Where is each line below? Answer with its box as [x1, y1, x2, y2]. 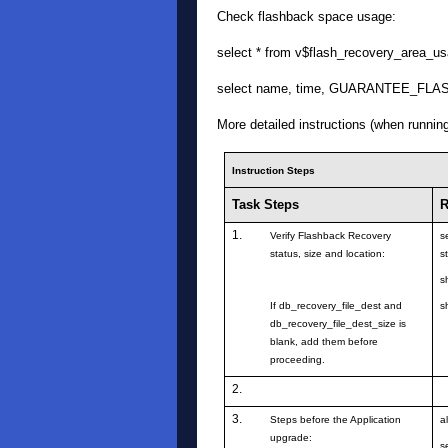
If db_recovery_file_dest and [270, 299, 403, 311]
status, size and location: [270, 247, 386, 259]
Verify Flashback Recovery [270, 229, 392, 241]
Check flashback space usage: [217, 9, 396, 24]
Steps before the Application [270, 413, 402, 425]
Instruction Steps [232, 165, 316, 176]
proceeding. [270, 353, 326, 365]
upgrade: [270, 431, 313, 443]
